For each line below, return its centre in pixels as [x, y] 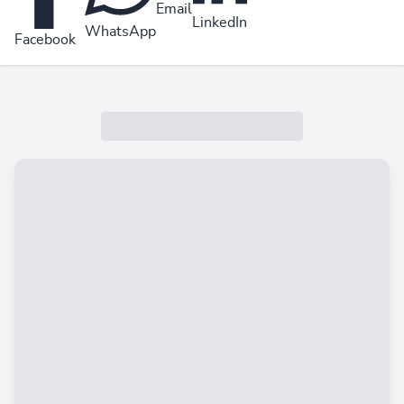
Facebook [45, 40]
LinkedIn [220, 22]
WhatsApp [120, 32]
